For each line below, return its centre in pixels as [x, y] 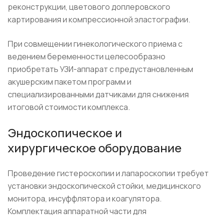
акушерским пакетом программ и [70, 82]
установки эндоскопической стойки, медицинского [104, 186]
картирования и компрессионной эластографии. [99, 19]
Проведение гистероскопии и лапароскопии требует [108, 173]
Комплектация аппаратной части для [77, 211]
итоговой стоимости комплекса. [69, 107]
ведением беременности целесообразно [87, 56]
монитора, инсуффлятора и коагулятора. [85, 198]
